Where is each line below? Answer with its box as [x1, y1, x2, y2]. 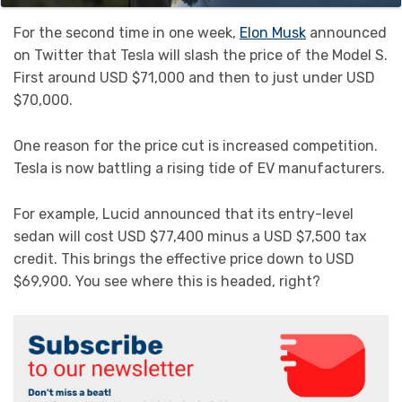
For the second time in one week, [13, 24, 240, 42]
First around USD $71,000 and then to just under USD [13, 69, 375, 87]
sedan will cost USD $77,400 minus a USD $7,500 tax [13, 227, 367, 245]
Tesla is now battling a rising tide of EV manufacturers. [13, 160, 385, 178]
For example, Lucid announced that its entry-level [13, 205, 354, 223]
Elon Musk [240, 24, 306, 42]
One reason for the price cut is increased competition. [13, 137, 378, 155]
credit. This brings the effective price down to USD [13, 249, 354, 267]
